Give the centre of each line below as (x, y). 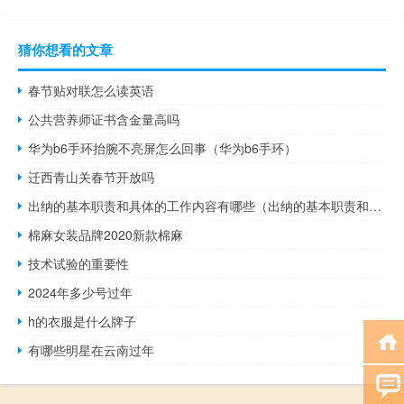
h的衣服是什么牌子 (83, 321)
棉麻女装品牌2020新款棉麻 (106, 235)
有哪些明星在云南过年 (92, 350)
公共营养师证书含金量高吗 (104, 119)
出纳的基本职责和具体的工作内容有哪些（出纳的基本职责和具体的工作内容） (376, 206)
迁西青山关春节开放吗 (92, 177)
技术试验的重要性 (79, 264)
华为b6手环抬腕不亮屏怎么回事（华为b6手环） (163, 148)
